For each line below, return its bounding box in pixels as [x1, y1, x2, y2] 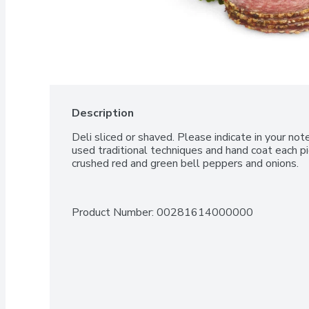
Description [72, 106, 134, 121]
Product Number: [72, 205, 157, 220]
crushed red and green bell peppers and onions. [72, 156, 299, 171]
